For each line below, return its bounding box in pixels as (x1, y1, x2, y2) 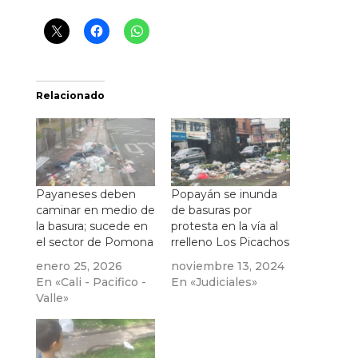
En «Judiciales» (170, 275, 257, 290)
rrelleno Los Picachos (170, 235, 289, 250)
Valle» (35, 291, 69, 306)
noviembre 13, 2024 (170, 259, 284, 274)
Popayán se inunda (170, 187, 277, 202)
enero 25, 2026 (35, 259, 122, 274)
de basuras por (170, 203, 252, 218)
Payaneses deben (35, 187, 136, 202)
